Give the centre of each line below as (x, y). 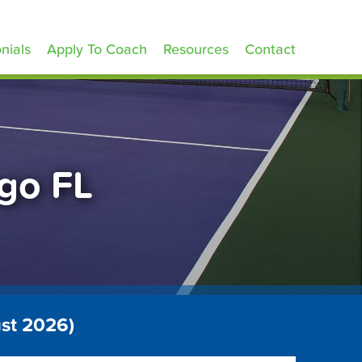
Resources (196, 50)
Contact (270, 50)
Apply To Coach (97, 50)
